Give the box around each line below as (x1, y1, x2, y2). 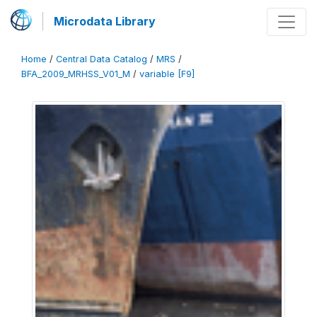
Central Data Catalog (56, 54, 147, 64)
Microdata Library (54, 14, 156, 28)
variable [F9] (139, 69, 195, 79)
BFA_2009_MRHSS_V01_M (21, 69, 130, 79)
